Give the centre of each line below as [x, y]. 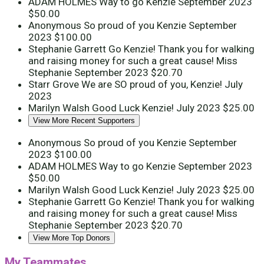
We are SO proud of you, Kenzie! [153, 85]
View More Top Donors [72, 238]
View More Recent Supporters [84, 121]
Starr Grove [55, 85]
